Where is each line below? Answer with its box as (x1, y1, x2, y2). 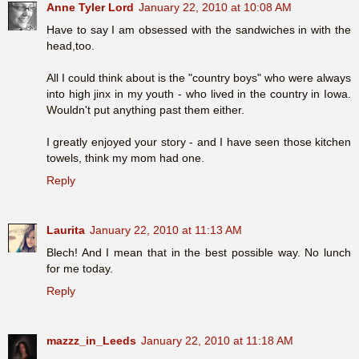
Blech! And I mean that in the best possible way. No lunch (46, 245, 351, 259)
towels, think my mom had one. (46, 151, 204, 164)
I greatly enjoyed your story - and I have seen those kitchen (46, 135, 351, 148)
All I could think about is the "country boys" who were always (46, 71, 351, 84)
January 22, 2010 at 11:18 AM (141, 333, 293, 347)
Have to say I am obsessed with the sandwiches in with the (46, 22, 351, 36)
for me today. (46, 261, 113, 275)
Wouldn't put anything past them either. (46, 103, 244, 116)
